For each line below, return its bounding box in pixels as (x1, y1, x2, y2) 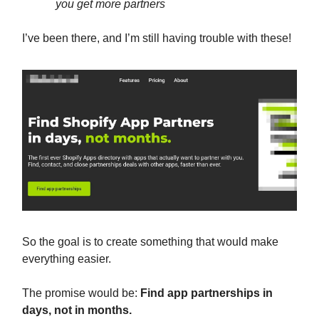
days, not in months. (22, 304, 132, 317)
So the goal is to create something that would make (22, 236, 278, 249)
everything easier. (22, 253, 111, 266)
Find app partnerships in (140, 287, 273, 300)
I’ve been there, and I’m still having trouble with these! (22, 32, 291, 44)
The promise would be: (22, 287, 140, 300)
